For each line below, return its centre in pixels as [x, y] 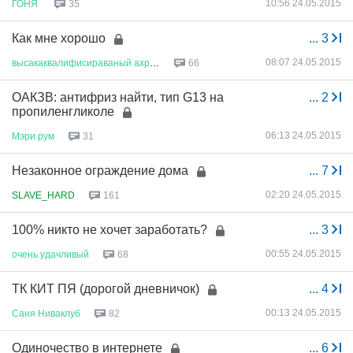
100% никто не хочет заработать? [110, 230]
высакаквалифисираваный [72, 63]
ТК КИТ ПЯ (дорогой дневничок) [106, 289]
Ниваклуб [59, 313]
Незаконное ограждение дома [100, 171]
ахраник [142, 63]
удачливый [65, 254]
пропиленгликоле [63, 111]
